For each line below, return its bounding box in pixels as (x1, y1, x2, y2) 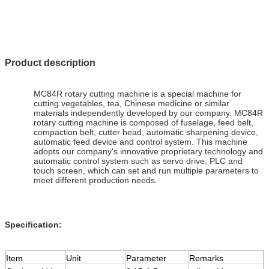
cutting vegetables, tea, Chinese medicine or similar (34, 98, 229, 108)
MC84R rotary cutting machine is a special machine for (34, 88, 241, 98)
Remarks (189, 253, 223, 263)
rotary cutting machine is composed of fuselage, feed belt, (34, 117, 253, 127)
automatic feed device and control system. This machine (34, 136, 247, 147)
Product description (5, 57, 95, 68)
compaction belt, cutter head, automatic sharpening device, (34, 127, 258, 137)
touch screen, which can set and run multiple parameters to (34, 165, 259, 175)
